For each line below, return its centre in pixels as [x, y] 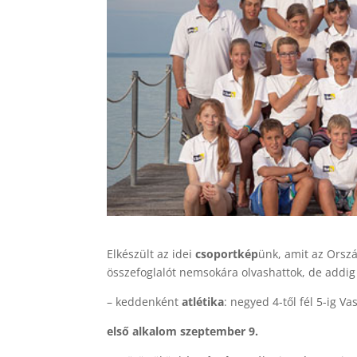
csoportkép [227, 253]
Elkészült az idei [151, 253]
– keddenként [145, 301]
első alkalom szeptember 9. [183, 331]
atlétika [203, 301]
